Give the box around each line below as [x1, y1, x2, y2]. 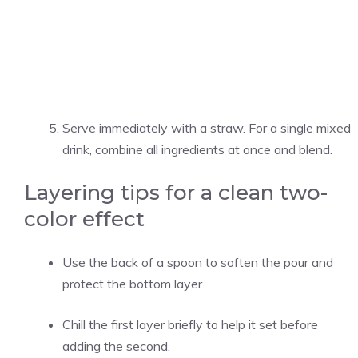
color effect [24, 206, 145, 232]
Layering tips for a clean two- [24, 180, 328, 205]
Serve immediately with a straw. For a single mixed [62, 120, 351, 136]
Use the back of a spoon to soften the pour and [62, 254, 333, 270]
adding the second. [62, 338, 170, 354]
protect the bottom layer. [62, 276, 205, 292]
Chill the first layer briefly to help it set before [62, 316, 318, 332]
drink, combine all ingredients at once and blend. [62, 141, 332, 157]
